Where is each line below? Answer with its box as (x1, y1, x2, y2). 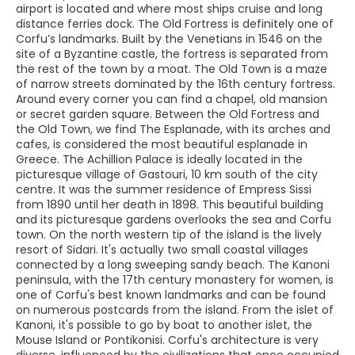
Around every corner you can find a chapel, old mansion (16, 91, 327, 107)
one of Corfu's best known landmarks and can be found (16, 287, 326, 303)
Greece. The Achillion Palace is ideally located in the (16, 151, 303, 167)
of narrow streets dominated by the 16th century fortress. (16, 76, 335, 92)
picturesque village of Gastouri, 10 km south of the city (16, 166, 318, 182)
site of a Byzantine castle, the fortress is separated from (16, 46, 328, 62)
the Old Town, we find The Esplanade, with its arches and (16, 121, 330, 137)
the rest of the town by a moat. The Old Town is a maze (16, 61, 327, 77)
